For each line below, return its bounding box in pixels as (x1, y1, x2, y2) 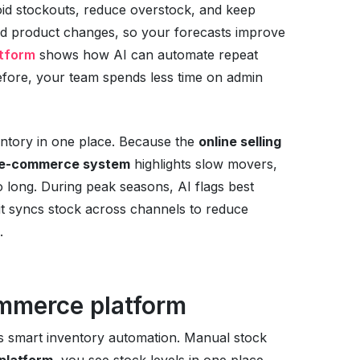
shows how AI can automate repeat (35, 46, 258, 63)
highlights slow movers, (129, 155, 277, 172)
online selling (198, 133, 281, 149)
